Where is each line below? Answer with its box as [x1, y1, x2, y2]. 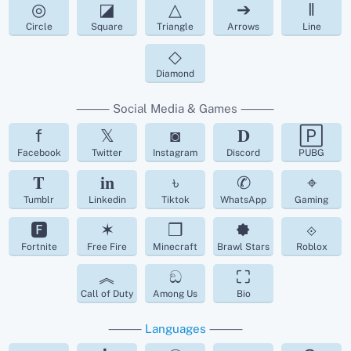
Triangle [157, 21, 194, 33]
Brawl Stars [217, 241, 270, 253]
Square [91, 21, 124, 33]
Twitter [92, 147, 123, 159]
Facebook [16, 147, 61, 159]
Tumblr [24, 194, 55, 206]
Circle [25, 21, 52, 33]
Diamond [156, 68, 195, 80]
